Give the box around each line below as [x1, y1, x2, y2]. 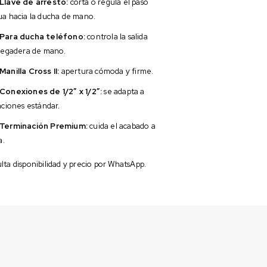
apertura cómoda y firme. [59, 66, 154, 76]
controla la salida [85, 31, 148, 42]
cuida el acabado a [88, 120, 156, 131]
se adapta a [102, 86, 145, 97]
